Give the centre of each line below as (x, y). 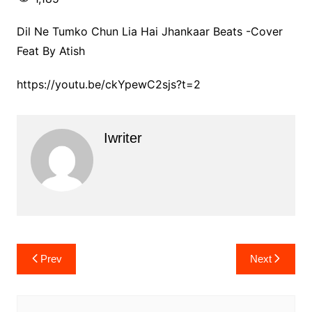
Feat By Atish (50, 51)
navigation (56, 275)
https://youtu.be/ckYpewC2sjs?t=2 (108, 84)
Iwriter (123, 138)
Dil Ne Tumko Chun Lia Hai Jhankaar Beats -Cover (149, 31)
